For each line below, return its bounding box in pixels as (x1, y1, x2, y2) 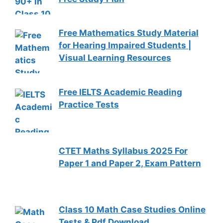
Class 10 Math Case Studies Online (58, 205, 206, 215)
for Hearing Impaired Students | (58, 40, 191, 51)
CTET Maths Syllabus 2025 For (58, 146, 188, 156)
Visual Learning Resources (58, 53, 171, 63)
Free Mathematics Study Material (58, 28, 199, 38)
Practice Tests (58, 99, 119, 110)
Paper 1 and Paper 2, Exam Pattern (58, 158, 201, 169)
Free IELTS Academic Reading (58, 87, 182, 97)
